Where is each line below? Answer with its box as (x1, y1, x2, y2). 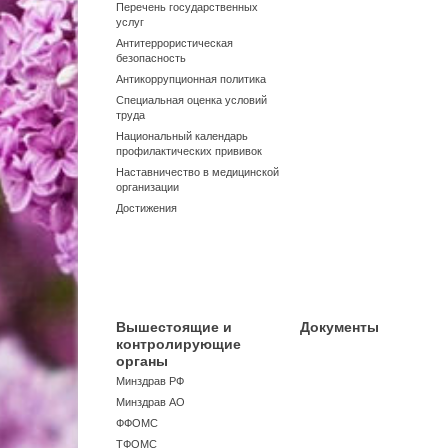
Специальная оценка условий (116, 94, 267, 106)
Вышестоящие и (116, 319, 232, 335)
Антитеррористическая (116, 37, 233, 49)
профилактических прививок (116, 145, 262, 157)
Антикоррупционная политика (116, 73, 266, 85)
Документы (299, 319, 379, 335)
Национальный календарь (116, 130, 248, 142)
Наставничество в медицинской (116, 166, 279, 178)
